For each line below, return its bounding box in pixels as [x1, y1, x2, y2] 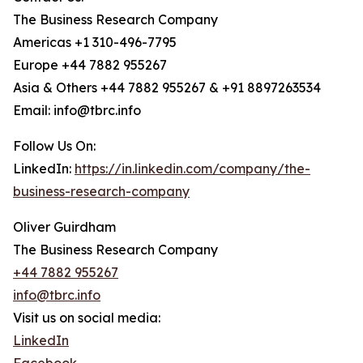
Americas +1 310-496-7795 [13, 34, 177, 51]
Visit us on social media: [13, 310, 160, 327]
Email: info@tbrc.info [13, 102, 141, 119]
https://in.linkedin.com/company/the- [75, 160, 310, 177]
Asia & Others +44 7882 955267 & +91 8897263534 [13, 79, 321, 96]
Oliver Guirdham [13, 219, 116, 236]
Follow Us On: [13, 138, 96, 155]
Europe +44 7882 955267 [13, 57, 167, 74]
